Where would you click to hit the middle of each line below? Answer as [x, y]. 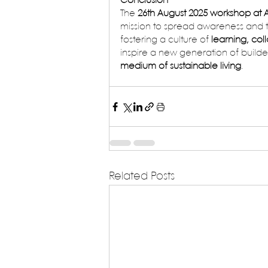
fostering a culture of [166, 40]
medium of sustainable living [181, 67]
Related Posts [142, 177]
